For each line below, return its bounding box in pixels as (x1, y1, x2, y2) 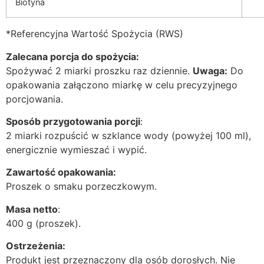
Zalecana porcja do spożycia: (6, 50, 139, 62)
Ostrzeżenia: (6, 240, 65, 252)
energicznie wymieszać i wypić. (6, 143, 147, 156)
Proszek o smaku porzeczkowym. (6, 180, 157, 193)
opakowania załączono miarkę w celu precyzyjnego (6, 78, 237, 91)
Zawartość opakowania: (6, 166, 116, 179)
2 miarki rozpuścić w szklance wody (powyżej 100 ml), (6, 129, 251, 141)
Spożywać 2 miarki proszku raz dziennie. (6, 64, 193, 77)
